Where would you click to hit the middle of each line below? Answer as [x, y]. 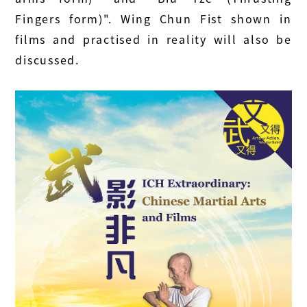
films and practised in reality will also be [153, 39]
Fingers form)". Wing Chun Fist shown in [153, 19]
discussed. [47, 60]
